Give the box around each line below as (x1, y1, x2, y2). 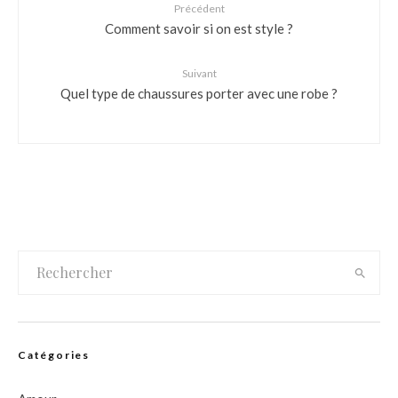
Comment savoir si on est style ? (105, 20, 293, 36)
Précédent (173, 2, 225, 15)
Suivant (181, 67, 217, 80)
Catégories (18, 348, 90, 362)
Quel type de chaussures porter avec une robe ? (60, 84, 338, 100)
